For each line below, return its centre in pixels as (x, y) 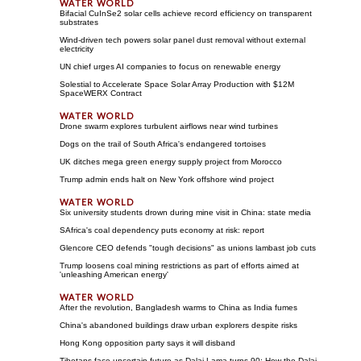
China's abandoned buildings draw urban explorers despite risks (178, 325)
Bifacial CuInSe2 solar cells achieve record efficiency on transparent (186, 13)
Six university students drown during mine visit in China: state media (185, 212)
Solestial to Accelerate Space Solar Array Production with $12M (177, 84)
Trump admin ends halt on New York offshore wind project (167, 179)
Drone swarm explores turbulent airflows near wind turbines (169, 126)
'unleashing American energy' (114, 274)
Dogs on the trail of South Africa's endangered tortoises (163, 143)
